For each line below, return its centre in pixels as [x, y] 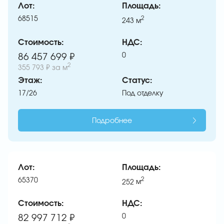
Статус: [137, 80]
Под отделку [143, 93]
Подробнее [112, 121]
